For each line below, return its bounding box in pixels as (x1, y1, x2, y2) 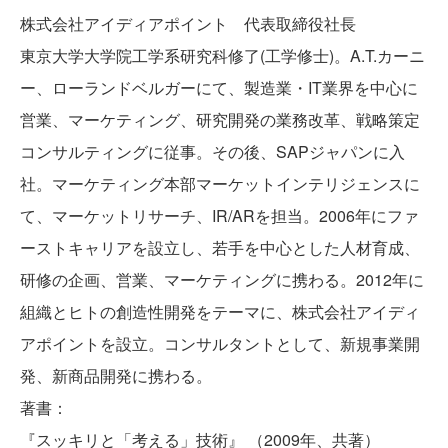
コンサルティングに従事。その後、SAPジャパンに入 (20, 140, 405, 164)
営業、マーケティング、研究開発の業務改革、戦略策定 (20, 108, 420, 132)
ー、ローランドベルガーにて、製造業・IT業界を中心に (20, 76, 418, 100)
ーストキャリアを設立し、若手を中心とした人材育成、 (20, 236, 420, 260)
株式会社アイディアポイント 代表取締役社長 (20, 12, 356, 36)
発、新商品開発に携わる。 (20, 364, 212, 388)
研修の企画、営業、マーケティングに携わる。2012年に (20, 268, 424, 292)
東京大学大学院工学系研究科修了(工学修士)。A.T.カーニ (20, 44, 425, 68)
